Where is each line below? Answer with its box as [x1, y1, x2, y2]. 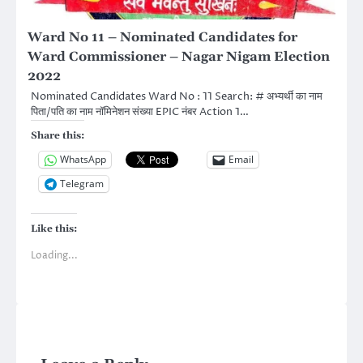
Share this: [31, 129, 84, 142]
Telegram [60, 177, 104, 191]
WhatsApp [60, 152, 106, 167]
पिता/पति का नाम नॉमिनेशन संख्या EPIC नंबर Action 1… [31, 104, 249, 119]
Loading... [31, 248, 78, 263]
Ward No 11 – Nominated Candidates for [28, 28, 297, 45]
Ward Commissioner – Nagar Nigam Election [28, 48, 330, 65]
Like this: [31, 222, 77, 235]
